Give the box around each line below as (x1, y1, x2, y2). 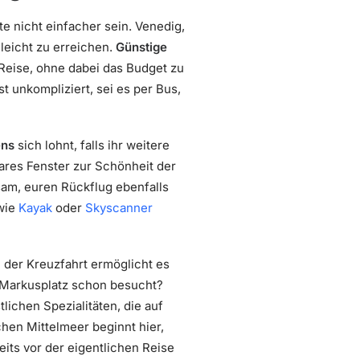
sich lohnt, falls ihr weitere (14, 137, 170, 153)
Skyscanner (85, 200, 153, 215)
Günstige (116, 39, 167, 55)
